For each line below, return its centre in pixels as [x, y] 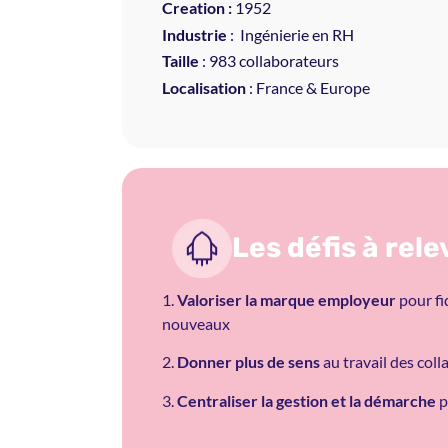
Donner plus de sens [248, 362]
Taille [180, 61]
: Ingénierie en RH [290, 34]
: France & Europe [308, 87]
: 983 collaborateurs [269, 61]
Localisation [204, 87]
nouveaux [196, 323]
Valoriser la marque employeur [285, 299]
